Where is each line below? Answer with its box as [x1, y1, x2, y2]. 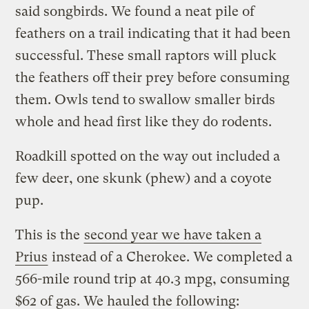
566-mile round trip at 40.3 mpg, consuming [15, 270, 290, 287]
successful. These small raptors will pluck [15, 47, 277, 63]
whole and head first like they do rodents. [15, 113, 272, 130]
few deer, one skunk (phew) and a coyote [15, 170, 272, 186]
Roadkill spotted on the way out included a [15, 148, 281, 164]
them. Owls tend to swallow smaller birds [15, 91, 276, 108]
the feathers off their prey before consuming [15, 69, 290, 86]
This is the [15, 226, 84, 243]
